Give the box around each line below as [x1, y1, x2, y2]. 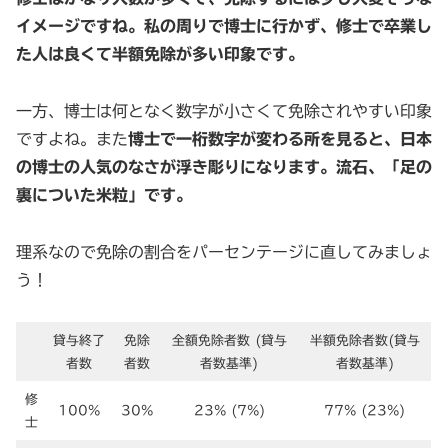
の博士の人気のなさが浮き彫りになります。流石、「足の [16, 158, 432, 175]
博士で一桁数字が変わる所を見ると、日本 [128, 130, 432, 147]
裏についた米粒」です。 [16, 186, 192, 203]
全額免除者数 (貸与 [171, 334, 287, 348]
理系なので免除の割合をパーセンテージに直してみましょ [16, 243, 432, 260]
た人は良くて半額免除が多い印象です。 [16, 45, 304, 62]
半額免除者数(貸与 [309, 334, 420, 348]
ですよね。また [16, 130, 128, 147]
